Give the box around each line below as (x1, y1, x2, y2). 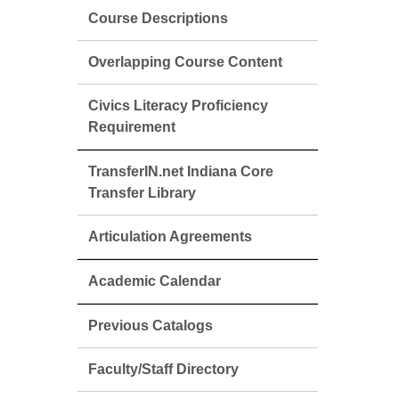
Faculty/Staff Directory (88, 362, 239, 377)
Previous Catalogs (88, 318, 213, 333)
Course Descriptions (88, 11, 228, 26)
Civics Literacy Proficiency (88, 98, 268, 113)
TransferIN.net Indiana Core (88, 164, 273, 179)
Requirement (88, 119, 175, 134)
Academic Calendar (88, 273, 221, 289)
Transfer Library (88, 185, 196, 200)
